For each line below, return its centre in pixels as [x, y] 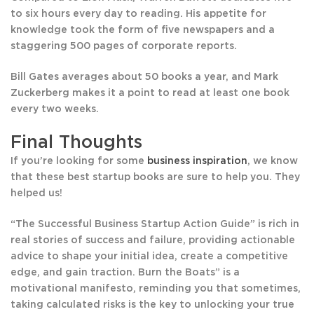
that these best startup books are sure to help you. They [155, 178]
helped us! [36, 194]
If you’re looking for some [79, 162]
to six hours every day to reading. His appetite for [138, 14]
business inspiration [197, 162]
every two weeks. [55, 110]
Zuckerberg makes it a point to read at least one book [150, 94]
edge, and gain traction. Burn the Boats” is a [125, 273]
